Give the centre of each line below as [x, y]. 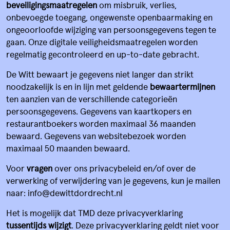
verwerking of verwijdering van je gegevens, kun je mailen [113, 180]
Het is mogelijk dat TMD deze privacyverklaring [94, 213]
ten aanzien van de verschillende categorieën [92, 99]
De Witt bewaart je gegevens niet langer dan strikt [100, 74]
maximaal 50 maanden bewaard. [68, 148]
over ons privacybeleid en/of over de [124, 168]
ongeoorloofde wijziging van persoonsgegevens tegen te [111, 29]
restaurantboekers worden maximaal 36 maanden [101, 123]
